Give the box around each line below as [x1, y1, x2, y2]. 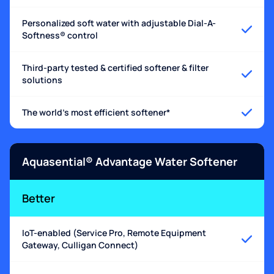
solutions [22, 74, 62, 86]
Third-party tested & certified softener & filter [22, 62, 209, 74]
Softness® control [22, 29, 98, 42]
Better [22, 191, 55, 206]
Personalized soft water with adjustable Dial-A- [22, 17, 216, 29]
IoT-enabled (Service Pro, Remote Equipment [22, 227, 206, 239]
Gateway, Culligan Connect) [22, 239, 138, 251]
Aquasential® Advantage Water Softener [22, 154, 237, 169]
